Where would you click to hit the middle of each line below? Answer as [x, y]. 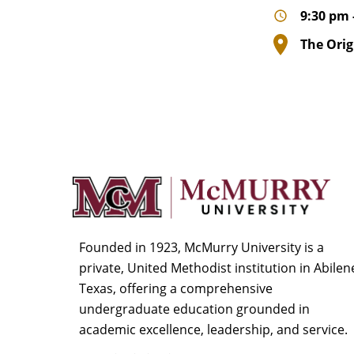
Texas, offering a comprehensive [176, 288]
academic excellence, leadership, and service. [213, 329]
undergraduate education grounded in [194, 309]
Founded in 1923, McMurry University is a [201, 247]
